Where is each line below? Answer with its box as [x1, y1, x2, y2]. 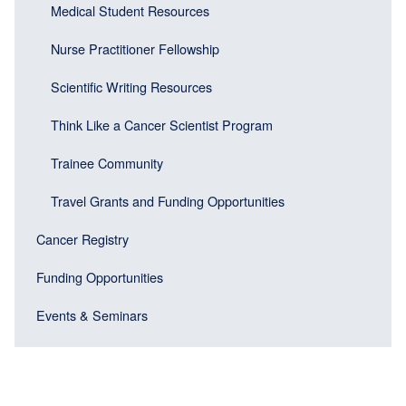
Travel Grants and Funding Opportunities [51, 190, 285, 210]
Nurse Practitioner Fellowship [51, 38, 219, 58]
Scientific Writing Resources [51, 76, 212, 96]
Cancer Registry [36, 228, 129, 248]
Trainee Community [51, 152, 163, 172]
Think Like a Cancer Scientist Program [51, 114, 273, 134]
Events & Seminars [36, 304, 148, 324]
